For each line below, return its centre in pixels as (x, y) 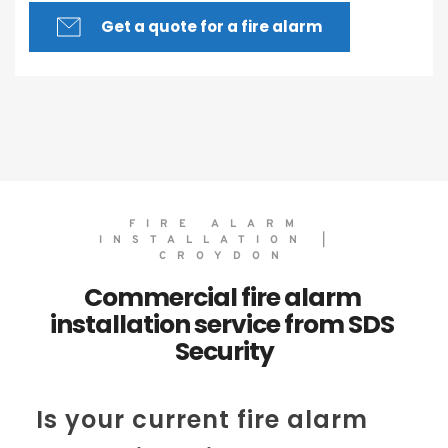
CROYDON (224, 256)
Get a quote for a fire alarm (211, 26)
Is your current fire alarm (201, 419)
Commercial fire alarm (222, 297)
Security (224, 351)
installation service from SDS (222, 324)
